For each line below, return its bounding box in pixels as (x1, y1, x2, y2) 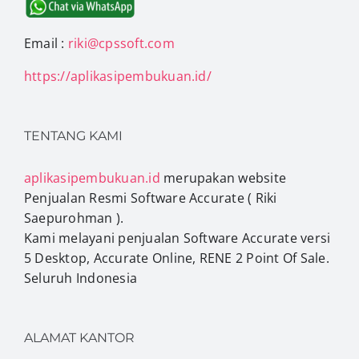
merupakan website (159, 168, 287, 187)
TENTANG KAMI (24, 127, 123, 143)
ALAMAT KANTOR (24, 329, 135, 345)
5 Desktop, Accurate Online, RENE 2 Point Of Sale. (24, 248, 329, 267)
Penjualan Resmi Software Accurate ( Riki (24, 188, 277, 207)
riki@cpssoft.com (67, 34, 175, 52)
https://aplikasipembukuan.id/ (24, 67, 212, 85)
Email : (24, 34, 68, 52)
